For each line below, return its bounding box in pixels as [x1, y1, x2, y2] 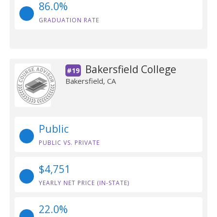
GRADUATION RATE [39, 16, 99, 24]
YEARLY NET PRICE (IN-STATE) [39, 179, 129, 187]
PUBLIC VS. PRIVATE [39, 139, 100, 147]
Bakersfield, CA [65, 76, 116, 86]
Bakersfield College [85, 62, 176, 76]
